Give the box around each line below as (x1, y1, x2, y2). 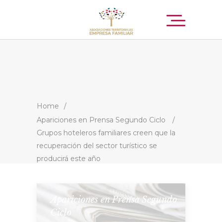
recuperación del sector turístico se (37, 141, 157, 150)
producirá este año (37, 154, 101, 163)
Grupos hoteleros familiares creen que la (37, 128, 175, 137)
